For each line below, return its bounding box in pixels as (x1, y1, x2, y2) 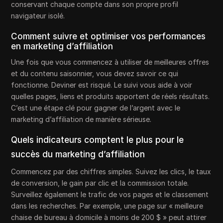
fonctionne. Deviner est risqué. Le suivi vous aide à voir (11, 80, 193, 89)
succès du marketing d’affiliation (11, 149, 145, 159)
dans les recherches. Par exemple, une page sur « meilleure (11, 201, 204, 210)
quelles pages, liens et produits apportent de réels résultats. (11, 92, 210, 101)
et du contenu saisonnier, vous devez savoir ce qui (11, 69, 179, 78)
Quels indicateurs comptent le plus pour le (11, 134, 184, 145)
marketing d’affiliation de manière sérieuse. (11, 114, 152, 123)
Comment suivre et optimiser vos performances (11, 31, 206, 41)
